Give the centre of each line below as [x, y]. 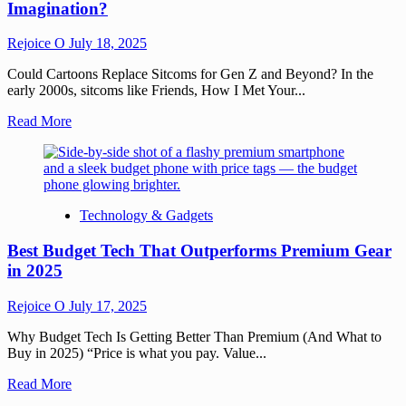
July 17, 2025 [108, 305]
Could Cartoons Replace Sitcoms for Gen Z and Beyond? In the [190, 74]
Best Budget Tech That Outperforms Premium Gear [199, 250]
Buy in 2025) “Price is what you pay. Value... [137, 353]
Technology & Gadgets [146, 216]
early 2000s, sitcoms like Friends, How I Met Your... [156, 91]
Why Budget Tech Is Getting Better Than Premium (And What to [194, 336]
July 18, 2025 [108, 43]
